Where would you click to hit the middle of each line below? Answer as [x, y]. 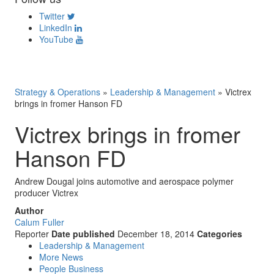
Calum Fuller [39, 222]
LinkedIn [56, 28]
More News [61, 257]
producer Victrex [46, 193]
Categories [220, 234]
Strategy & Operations [57, 92]
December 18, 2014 [156, 234]
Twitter [52, 16]
